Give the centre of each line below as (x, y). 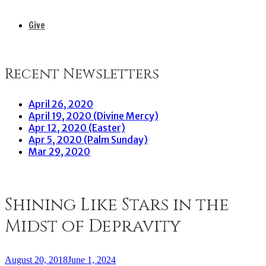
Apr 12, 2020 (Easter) (77, 127)
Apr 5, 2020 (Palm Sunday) (88, 139)
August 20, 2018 (36, 259)
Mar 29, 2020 (59, 151)
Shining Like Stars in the (117, 205)
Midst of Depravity (93, 226)
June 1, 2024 (92, 259)
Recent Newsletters (82, 75)
